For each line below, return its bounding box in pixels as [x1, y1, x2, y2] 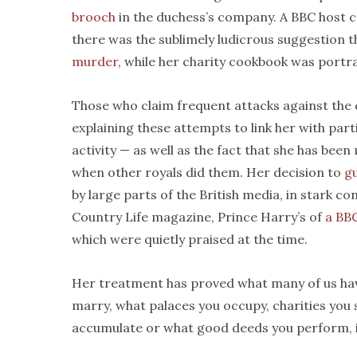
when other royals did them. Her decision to [72, 164, 344, 180]
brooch [72, 9, 116, 25]
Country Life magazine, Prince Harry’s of [72, 209, 325, 225]
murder [72, 53, 118, 69]
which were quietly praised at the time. [72, 231, 308, 247]
